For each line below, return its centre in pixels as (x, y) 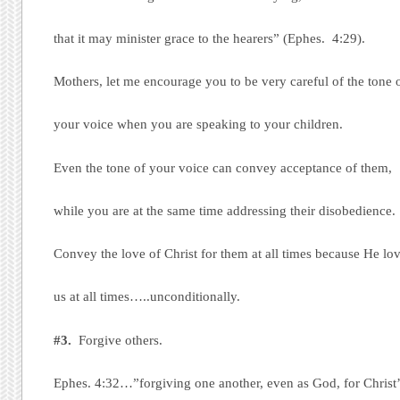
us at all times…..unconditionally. (147, 297)
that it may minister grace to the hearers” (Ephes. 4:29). (210, 38)
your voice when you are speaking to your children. (199, 125)
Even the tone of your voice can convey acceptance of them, (223, 167)
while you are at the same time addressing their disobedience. (225, 210)
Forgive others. (117, 340)
